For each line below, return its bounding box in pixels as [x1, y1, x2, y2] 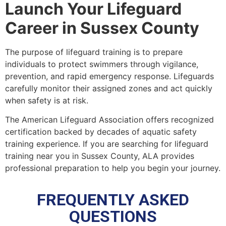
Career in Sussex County [5, 18, 199, 38]
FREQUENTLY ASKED [37, 190, 189, 209]
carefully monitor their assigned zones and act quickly [5, 83, 212, 93]
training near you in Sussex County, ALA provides [5, 151, 194, 161]
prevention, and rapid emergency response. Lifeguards [5, 71, 214, 81]
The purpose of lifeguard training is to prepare [5, 47, 183, 57]
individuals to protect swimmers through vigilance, [5, 59, 198, 69]
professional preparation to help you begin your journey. [5, 163, 220, 174]
